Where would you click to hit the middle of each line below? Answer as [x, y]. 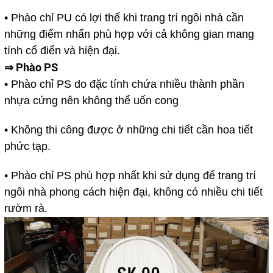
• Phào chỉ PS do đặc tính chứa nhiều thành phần [124, 84]
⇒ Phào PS [31, 67]
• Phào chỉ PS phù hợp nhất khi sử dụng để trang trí [130, 176]
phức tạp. [29, 147]
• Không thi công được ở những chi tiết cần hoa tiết [128, 130]
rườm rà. [27, 209]
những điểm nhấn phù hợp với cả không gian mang [129, 34]
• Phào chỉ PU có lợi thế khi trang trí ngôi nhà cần [124, 18]
